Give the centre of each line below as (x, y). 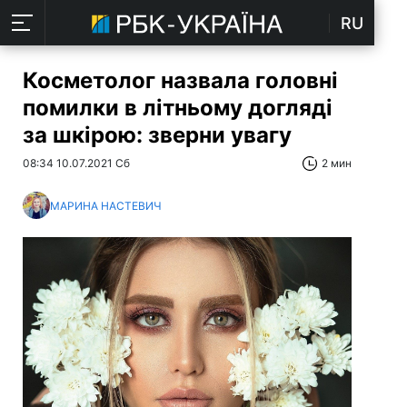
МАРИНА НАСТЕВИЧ (106, 205)
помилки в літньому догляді (178, 108)
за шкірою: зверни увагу (157, 135)
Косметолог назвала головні (180, 80)
